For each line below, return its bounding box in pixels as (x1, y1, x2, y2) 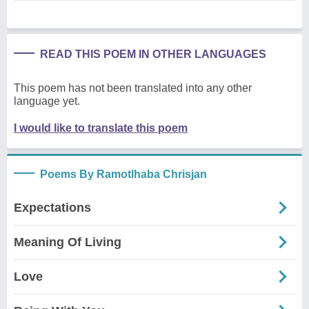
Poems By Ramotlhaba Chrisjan (40, 168, 207, 180)
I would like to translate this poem (14, 121, 188, 134)
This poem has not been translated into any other (14, 81, 252, 94)
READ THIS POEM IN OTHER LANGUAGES (40, 48, 266, 60)
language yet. (14, 94, 80, 107)
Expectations (14, 200, 91, 215)
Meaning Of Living (14, 235, 121, 249)
